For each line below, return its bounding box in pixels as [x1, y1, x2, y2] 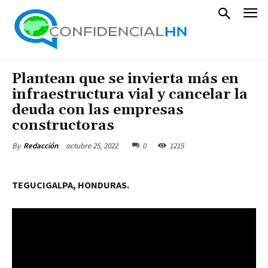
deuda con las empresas [12, 101, 184, 119]
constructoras [12, 117, 121, 135]
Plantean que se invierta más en [12, 70, 239, 88]
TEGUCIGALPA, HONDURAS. [12, 179, 129, 191]
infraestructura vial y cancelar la [12, 86, 248, 103]
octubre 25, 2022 [66, 140, 118, 151]
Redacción [23, 141, 58, 151]
